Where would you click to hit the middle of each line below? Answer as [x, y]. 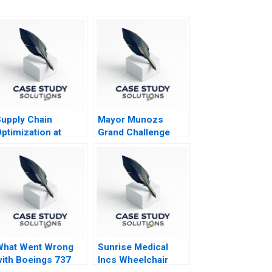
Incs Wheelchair [133, 260]
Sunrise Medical [133, 247]
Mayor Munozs [130, 120]
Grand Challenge [134, 133]
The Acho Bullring [137, 145]
